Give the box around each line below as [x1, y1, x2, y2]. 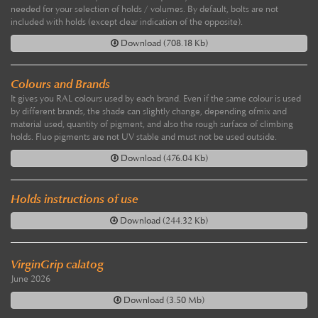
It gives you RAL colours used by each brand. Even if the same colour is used [11, 93, 301, 105]
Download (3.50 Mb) [121, 295, 204, 307]
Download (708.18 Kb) [118, 38, 208, 50]
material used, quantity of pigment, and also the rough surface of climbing [11, 119, 293, 131]
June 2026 [11, 273, 50, 285]
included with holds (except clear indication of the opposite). [11, 16, 243, 28]
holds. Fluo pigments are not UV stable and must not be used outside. [11, 131, 277, 143]
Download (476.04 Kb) [118, 153, 208, 165]
